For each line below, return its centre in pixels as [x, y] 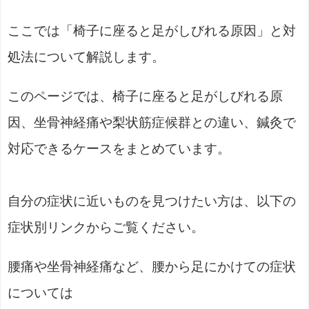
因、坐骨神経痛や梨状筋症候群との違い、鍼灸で [152, 123]
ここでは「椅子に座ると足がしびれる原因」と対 [152, 31]
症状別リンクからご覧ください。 [106, 228]
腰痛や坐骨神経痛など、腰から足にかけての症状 [152, 267]
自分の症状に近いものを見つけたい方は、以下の [152, 201]
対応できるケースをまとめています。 [119, 149]
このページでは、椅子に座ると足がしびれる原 [145, 97]
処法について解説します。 [86, 57]
